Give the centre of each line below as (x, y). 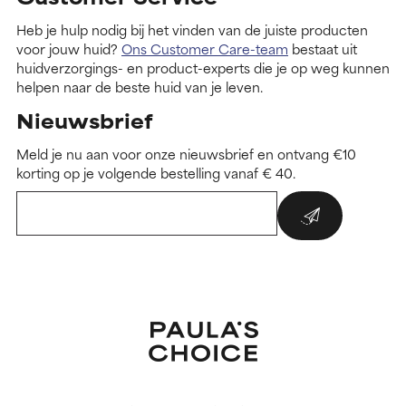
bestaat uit (323, 48)
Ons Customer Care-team (205, 48)
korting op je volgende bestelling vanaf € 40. (156, 172)
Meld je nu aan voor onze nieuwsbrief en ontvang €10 (186, 153)
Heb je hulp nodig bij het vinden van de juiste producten (192, 29)
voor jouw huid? (69, 48)
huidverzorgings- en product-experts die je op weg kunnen (203, 67)
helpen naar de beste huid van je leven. (140, 86)
